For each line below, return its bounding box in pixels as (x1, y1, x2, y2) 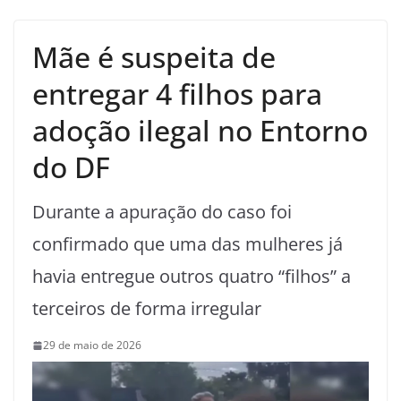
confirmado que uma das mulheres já (32, 232, 343, 257)
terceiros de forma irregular (32, 296, 261, 321)
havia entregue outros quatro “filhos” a (32, 264, 351, 289)
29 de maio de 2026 (43, 337, 141, 354)
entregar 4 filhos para (32, 74, 322, 114)
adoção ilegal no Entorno (32, 111, 368, 150)
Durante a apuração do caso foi (32, 200, 292, 225)
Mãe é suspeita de (32, 38, 276, 77)
